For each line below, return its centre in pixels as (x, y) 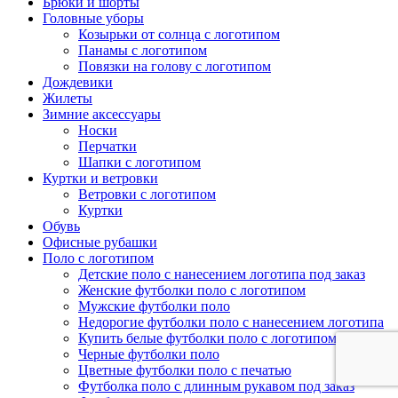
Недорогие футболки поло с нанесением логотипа (231, 322)
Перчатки (107, 146)
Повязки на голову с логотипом (175, 66)
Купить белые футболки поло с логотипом (207, 338)
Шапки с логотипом (139, 162)
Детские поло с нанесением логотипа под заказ (222, 274)
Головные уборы (93, 18)
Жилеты (68, 98)
